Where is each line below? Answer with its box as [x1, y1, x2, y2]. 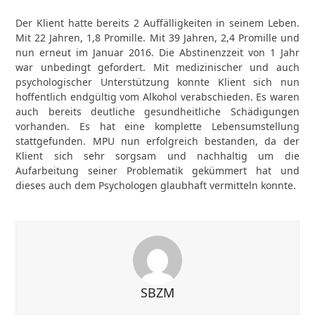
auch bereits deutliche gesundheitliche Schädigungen [15, 105, 300, 118]
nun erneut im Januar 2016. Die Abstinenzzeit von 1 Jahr [15, 46, 300, 59]
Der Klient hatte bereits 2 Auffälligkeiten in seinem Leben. [15, 16, 300, 30]
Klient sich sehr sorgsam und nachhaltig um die [15, 149, 300, 162]
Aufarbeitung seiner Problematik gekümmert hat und [15, 164, 300, 177]
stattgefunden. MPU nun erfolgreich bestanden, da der [15, 134, 300, 148]
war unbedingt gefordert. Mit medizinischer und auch [15, 60, 300, 74]
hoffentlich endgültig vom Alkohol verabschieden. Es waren [15, 90, 300, 103]
